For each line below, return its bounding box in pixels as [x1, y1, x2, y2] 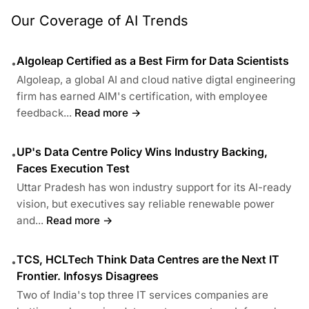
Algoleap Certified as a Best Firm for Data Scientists [17, 54, 289, 68]
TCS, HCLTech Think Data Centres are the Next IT [17, 252, 279, 267]
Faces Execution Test [17, 161, 130, 176]
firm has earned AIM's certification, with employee [17, 90, 268, 103]
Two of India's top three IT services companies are [17, 288, 268, 302]
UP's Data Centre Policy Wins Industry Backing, [17, 145, 268, 159]
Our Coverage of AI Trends [11, 12, 188, 30]
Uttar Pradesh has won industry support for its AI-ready [17, 181, 292, 195]
